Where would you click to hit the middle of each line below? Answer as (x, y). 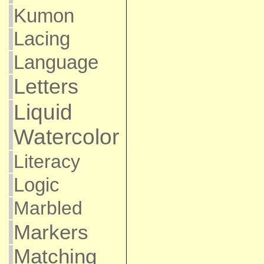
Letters (46, 87)
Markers (51, 232)
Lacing (42, 39)
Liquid (43, 112)
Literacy (47, 161)
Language (56, 62)
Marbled (48, 208)
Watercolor (66, 137)
